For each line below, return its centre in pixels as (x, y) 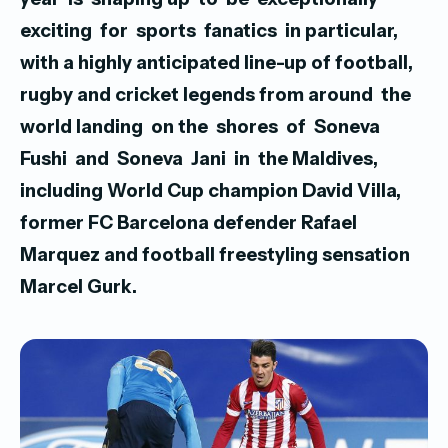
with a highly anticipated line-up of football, (216, 62)
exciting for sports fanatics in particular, (209, 30)
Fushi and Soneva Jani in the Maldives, (199, 158)
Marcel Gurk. (78, 286)
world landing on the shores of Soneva (202, 126)
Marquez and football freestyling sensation (215, 254)
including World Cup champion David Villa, (210, 190)
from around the (337, 94)
